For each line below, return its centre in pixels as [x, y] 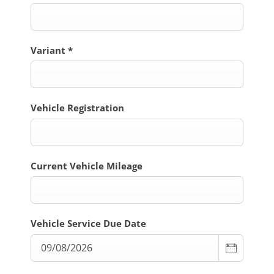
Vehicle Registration [77, 108]
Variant [49, 50]
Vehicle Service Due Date [88, 224]
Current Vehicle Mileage [87, 165]
